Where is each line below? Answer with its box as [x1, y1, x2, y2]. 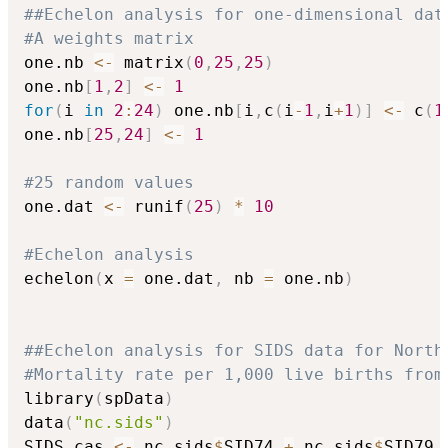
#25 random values [24, 172, 194, 192]
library [24, 388, 94, 408]
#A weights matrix [24, 28, 194, 48]
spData [104, 388, 164, 408]
